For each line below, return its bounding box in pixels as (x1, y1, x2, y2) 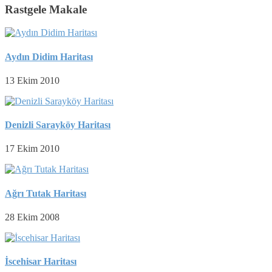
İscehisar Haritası (5, 256, 76, 267)
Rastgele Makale (5, 2, 87, 16)
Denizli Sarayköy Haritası (5, 120, 110, 131)
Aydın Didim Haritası (5, 51, 93, 62)
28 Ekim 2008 (5, 211, 59, 222)
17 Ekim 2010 (5, 143, 59, 154)
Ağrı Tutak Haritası (5, 188, 86, 199)
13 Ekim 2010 (5, 75, 59, 86)
